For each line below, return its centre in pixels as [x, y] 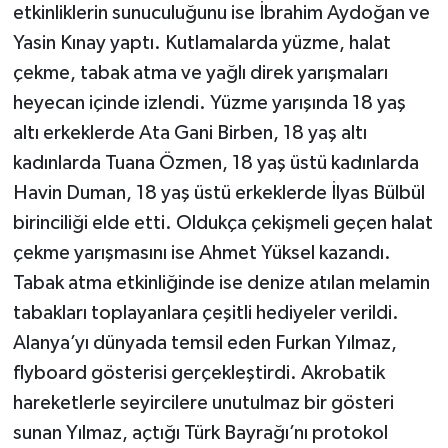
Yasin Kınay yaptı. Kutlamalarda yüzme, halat [201, 42]
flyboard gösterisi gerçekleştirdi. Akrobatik [198, 372]
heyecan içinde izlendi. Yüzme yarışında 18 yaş [209, 102]
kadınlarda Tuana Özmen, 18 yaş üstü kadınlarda [215, 162]
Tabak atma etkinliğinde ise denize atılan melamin [221, 282]
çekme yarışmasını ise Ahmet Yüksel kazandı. [201, 252]
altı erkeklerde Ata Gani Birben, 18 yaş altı [189, 132]
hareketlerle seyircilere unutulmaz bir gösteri [203, 402]
